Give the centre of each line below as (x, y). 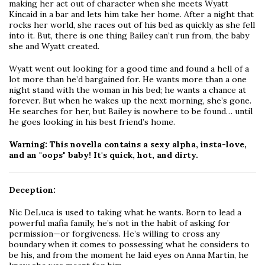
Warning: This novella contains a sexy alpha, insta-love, (128, 145)
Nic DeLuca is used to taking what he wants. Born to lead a (125, 213)
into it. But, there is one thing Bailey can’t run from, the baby (129, 36)
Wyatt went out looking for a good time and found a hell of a (129, 69)
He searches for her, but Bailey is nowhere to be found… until (131, 112)
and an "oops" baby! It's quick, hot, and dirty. (104, 155)
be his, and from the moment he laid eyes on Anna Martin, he (129, 255)
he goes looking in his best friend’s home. (92, 122)
